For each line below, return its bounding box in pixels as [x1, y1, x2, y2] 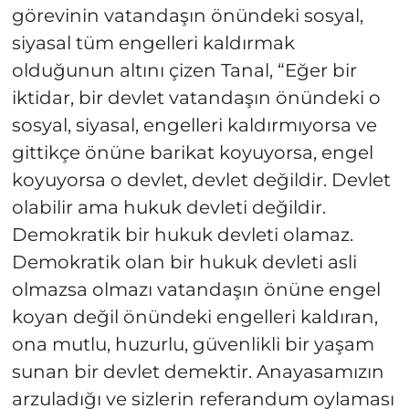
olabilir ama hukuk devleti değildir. [11, 196, 326, 219]
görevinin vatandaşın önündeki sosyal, [11, 5, 363, 27]
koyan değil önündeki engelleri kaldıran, [11, 306, 378, 329]
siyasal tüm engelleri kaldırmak [11, 32, 295, 55]
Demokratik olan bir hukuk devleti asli [11, 251, 357, 274]
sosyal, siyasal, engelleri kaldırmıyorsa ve [11, 114, 377, 137]
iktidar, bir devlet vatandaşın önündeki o [11, 87, 381, 110]
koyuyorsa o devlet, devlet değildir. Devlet [11, 169, 391, 192]
